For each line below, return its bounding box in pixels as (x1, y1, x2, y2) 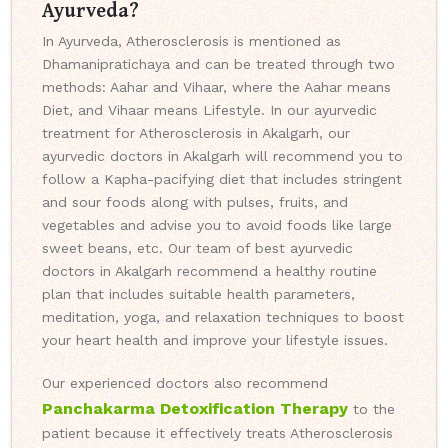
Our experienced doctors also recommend (42, 375, 328, 392)
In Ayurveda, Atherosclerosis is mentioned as (42, 33, 341, 50)
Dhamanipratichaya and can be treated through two (42, 56, 395, 73)
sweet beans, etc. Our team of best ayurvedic (42, 240, 353, 257)
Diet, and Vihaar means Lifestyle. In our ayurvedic (42, 102, 377, 119)
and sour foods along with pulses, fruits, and (42, 194, 348, 211)
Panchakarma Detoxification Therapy (42, 399, 348, 419)
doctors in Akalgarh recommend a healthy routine (42, 263, 377, 280)
